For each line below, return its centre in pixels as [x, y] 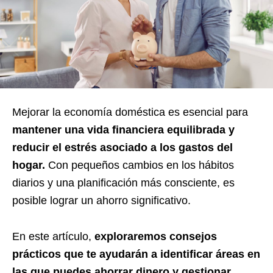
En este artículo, [53, 237]
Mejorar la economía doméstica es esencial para [130, 112]
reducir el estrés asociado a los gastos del [122, 148]
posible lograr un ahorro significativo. [105, 201]
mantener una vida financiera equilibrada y [123, 130]
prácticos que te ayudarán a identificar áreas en [136, 254]
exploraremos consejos [156, 237]
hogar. [30, 165]
